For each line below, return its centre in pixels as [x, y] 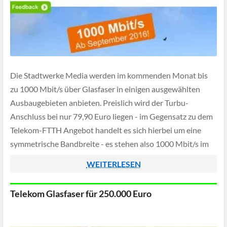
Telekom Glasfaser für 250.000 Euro [81, 194]
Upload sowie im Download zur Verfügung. [85, 158]
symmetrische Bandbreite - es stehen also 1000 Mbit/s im [109, 144]
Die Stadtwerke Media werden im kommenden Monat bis [109, 75]
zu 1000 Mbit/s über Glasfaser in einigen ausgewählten [105, 89]
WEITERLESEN [113, 164]
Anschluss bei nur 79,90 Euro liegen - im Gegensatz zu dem [111, 117]
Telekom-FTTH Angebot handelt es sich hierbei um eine [106, 130]
